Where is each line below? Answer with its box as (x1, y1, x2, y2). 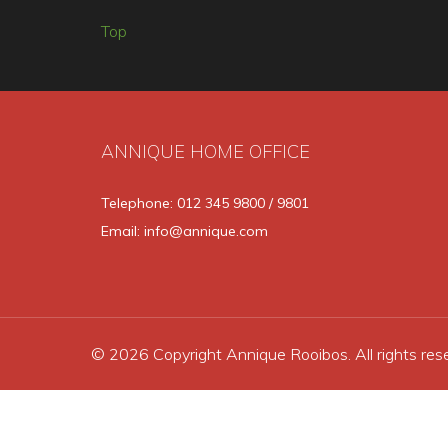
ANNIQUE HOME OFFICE (101, 140, 311, 164)
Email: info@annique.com (101, 222, 269, 241)
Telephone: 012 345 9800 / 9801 (101, 194, 310, 213)
